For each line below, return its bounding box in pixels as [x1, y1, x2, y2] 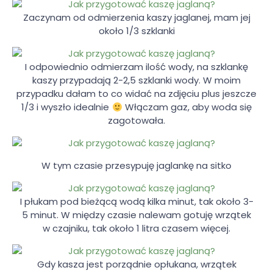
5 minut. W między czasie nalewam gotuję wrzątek [22, 208, 251, 222]
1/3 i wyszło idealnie [21, 101, 112, 114]
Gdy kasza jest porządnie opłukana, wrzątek [37, 258, 236, 271]
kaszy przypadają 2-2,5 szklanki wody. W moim [32, 74, 241, 87]
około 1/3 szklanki [98, 24, 175, 38]
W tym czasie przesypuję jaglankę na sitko [41, 159, 232, 172]
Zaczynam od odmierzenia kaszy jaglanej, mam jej [23, 11, 250, 24]
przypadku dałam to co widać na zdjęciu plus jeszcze [16, 87, 257, 101]
